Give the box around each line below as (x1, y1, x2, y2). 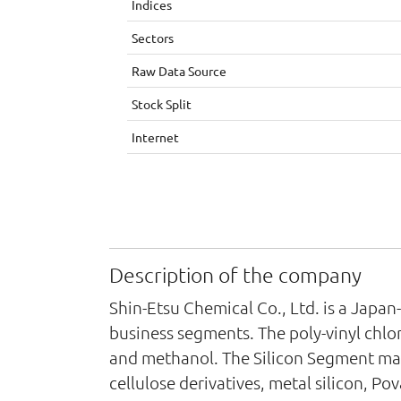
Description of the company (109, 262, 362, 287)
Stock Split (132, 96, 192, 112)
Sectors (132, 30, 174, 46)
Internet (132, 129, 179, 145)
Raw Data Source (132, 63, 226, 79)
